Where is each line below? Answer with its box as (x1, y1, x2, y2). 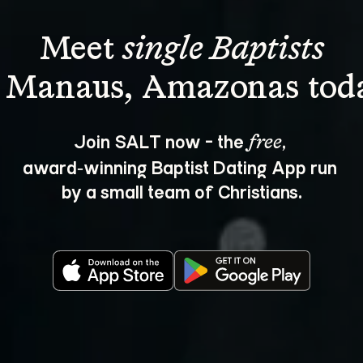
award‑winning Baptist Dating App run (22, 155, 341, 178)
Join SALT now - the (73, 129, 248, 152)
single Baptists (122, 34, 324, 66)
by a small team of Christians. (61, 179, 302, 203)
